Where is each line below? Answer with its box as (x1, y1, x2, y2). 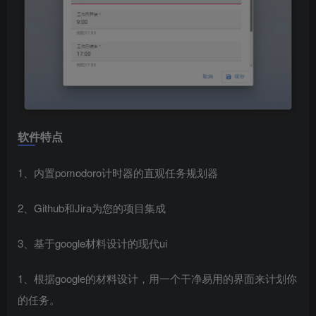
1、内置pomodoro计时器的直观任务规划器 (18, 164, 218, 180)
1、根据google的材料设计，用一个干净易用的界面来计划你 (18, 270, 297, 286)
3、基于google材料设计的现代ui (18, 235, 167, 250)
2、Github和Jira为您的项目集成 (18, 200, 166, 215)
